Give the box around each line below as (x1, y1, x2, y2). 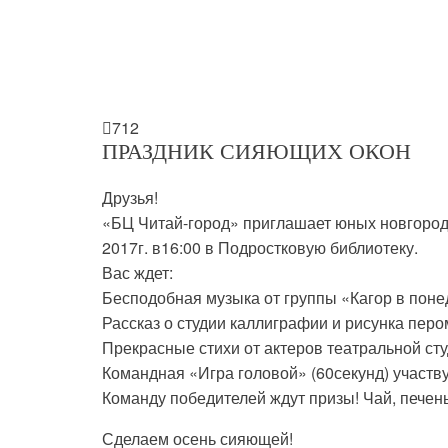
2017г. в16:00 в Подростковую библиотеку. (102, 235, 418, 259)
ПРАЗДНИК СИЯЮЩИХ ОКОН (102, 138, 411, 164)
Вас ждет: (102, 260, 173, 284)
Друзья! (102, 185, 158, 209)
